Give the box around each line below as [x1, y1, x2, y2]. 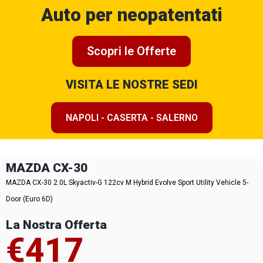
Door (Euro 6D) [6, 194, 53, 203]
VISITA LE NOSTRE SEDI [65, 77, 198, 92]
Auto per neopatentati [41, 4, 222, 26]
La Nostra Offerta [6, 217, 107, 232]
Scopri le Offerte [87, 44, 176, 58]
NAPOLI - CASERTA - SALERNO [65, 112, 198, 123]
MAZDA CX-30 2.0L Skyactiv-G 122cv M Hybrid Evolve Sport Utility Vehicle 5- [6, 178, 248, 187]
